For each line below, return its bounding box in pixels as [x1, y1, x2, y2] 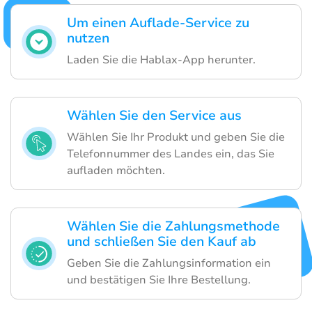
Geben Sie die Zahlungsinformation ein [67, 256, 271, 272]
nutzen [67, 29, 109, 48]
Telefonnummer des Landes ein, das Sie [67, 146, 274, 162]
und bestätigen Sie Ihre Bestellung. [67, 272, 251, 288]
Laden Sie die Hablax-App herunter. [67, 52, 256, 68]
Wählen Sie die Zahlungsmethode [67, 217, 280, 236]
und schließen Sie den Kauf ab [67, 233, 256, 251]
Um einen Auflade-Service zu [67, 14, 249, 33]
